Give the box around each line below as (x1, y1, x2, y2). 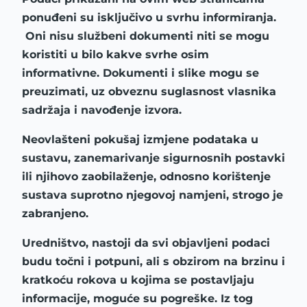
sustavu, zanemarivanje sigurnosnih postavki (22, 151, 285, 165)
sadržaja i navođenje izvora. (22, 103, 182, 117)
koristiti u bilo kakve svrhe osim (22, 48, 209, 62)
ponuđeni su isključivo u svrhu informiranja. (22, 11, 276, 25)
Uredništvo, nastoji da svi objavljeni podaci (22, 236, 270, 250)
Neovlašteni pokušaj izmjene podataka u (22, 133, 258, 147)
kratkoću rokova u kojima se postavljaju (22, 273, 254, 287)
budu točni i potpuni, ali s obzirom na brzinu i (22, 255, 285, 269)
